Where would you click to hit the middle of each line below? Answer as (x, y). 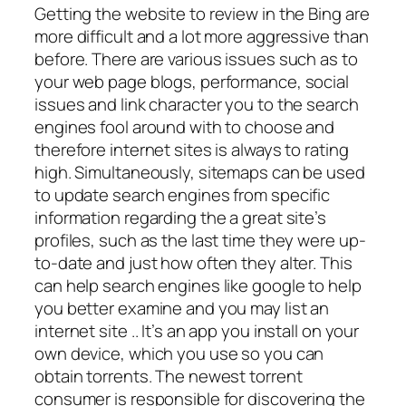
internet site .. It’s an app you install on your (197, 331)
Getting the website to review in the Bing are (202, 14)
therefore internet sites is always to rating (192, 150)
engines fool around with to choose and (185, 127)
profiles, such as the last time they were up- (200, 241)
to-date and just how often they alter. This (193, 263)
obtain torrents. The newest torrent (169, 377)
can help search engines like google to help (198, 286)
